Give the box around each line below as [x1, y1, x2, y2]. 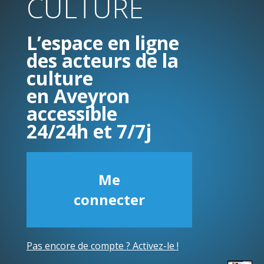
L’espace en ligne [27, 30, 179, 55]
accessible [27, 101, 117, 126]
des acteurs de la [27, 48, 179, 73]
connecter [74, 190, 145, 209]
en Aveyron [27, 83, 130, 108]
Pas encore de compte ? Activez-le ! [27, 239, 179, 252]
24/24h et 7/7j [27, 118, 151, 144]
